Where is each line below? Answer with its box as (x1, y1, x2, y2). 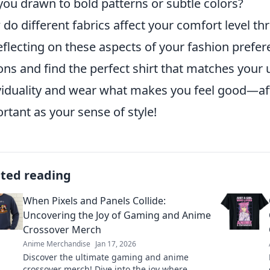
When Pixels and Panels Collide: (23, 194, 166, 207)
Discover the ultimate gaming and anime (23, 251, 189, 263)
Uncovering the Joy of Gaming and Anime (23, 209, 211, 222)
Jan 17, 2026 (95, 239, 136, 249)
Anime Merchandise (23, 239, 90, 249)
